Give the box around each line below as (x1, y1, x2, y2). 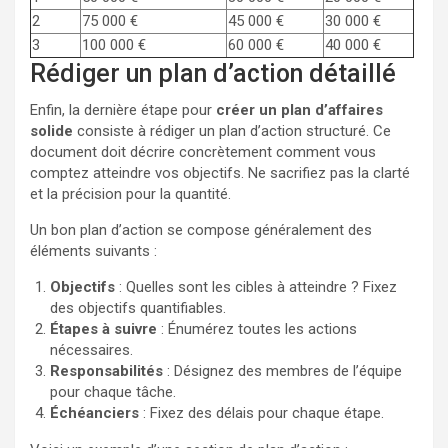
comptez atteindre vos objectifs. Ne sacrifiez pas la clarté (30, 163, 410, 182)
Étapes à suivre (50, 319, 157, 338)
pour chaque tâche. (50, 382, 176, 401)
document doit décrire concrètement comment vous (30, 142, 376, 161)
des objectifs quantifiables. (50, 298, 226, 317)
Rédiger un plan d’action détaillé (30, 58, 396, 88)
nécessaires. (50, 340, 133, 359)
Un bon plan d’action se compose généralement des (30, 220, 372, 239)
